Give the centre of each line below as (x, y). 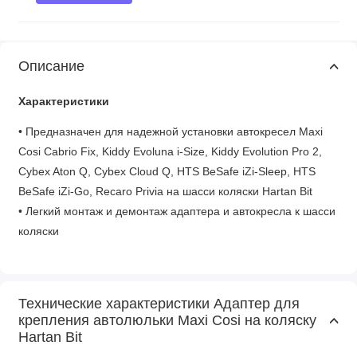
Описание (51, 66)
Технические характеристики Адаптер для (159, 303)
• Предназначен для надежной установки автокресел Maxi (170, 132)
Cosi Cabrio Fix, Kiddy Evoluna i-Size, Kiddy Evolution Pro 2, (170, 152)
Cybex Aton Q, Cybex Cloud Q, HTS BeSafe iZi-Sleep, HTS (167, 172)
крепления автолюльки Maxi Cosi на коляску (167, 320)
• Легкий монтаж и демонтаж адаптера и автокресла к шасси (177, 212)
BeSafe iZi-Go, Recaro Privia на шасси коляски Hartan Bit (165, 192)
